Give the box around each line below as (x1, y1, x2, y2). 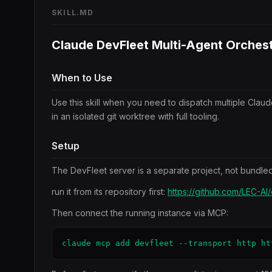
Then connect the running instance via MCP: (52, 208, 228, 218)
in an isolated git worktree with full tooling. (52, 111, 219, 121)
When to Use (52, 72, 112, 84)
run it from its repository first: (52, 186, 168, 197)
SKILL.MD (52, 8, 94, 17)
